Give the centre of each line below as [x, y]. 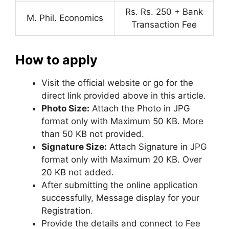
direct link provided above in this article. [124, 95]
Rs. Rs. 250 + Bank [164, 12]
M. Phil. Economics [65, 18]
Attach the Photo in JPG [140, 108]
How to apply [56, 60]
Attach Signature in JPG [157, 146]
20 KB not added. [78, 172]
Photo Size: [65, 108]
